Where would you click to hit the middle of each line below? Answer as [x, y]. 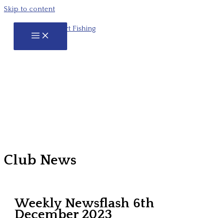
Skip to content [29, 9]
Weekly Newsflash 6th [85, 204]
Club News [40, 160]
